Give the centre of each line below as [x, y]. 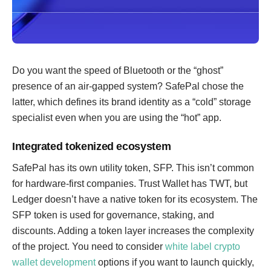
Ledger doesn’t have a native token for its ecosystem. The [135, 199]
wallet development [54, 262]
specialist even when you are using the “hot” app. [117, 118]
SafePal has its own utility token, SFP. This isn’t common [133, 168]
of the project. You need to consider [89, 247]
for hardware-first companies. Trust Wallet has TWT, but [130, 184]
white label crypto [203, 247]
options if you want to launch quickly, [175, 262]
